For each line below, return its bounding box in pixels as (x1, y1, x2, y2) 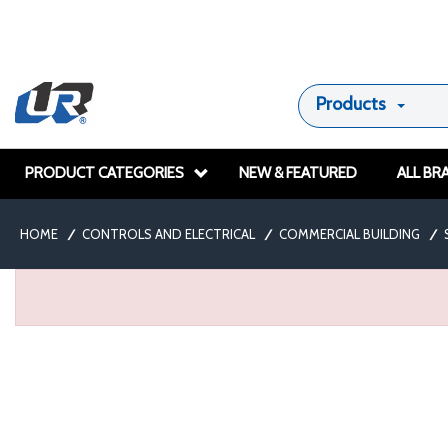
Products (315, 93, 386, 115)
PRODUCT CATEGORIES (25, 164, 184, 182)
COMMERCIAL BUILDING (279, 226, 420, 242)
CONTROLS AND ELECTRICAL (82, 226, 255, 242)
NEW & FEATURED (239, 164, 357, 182)
